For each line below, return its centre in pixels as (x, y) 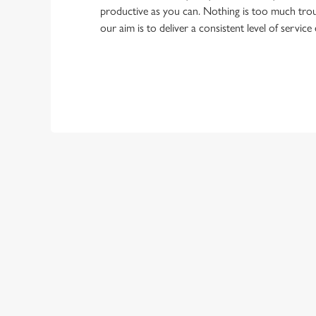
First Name (219, 140)
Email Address (227, 273)
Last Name (218, 207)
